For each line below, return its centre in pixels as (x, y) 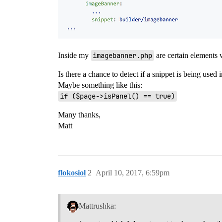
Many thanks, (79, 115)
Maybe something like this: (100, 85)
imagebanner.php (122, 56)
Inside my (74, 55)
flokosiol (72, 173)
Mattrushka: (97, 206)
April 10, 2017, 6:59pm (133, 173)
